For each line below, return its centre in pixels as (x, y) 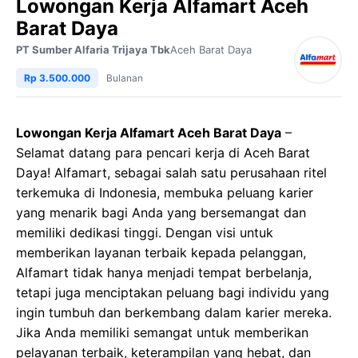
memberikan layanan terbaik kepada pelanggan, (161, 253)
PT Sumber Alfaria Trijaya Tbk (93, 50)
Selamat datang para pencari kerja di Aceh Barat (163, 153)
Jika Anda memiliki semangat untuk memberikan (162, 332)
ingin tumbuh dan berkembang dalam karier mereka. (174, 312)
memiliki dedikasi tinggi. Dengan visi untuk (145, 233)
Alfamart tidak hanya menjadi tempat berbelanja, (164, 272)
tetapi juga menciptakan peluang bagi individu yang (173, 292)
